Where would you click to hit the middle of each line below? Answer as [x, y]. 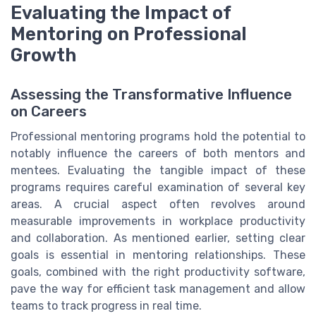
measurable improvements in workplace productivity [158, 221]
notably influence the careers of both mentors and [158, 154]
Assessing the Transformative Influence [151, 95]
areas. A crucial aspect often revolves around [158, 205]
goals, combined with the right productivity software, [158, 272]
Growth [43, 55]
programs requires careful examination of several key [158, 188]
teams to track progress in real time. [106, 306]
